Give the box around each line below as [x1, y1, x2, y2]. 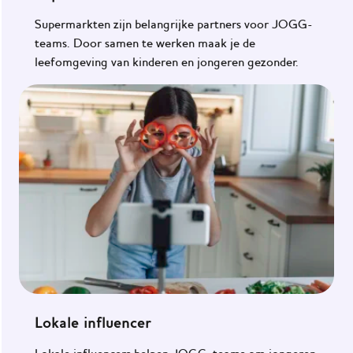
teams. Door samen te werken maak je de [35, 35, 255, 50]
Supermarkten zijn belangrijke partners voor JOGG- [35, 17, 313, 32]
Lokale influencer [35, 313, 151, 333]
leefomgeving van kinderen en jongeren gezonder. [35, 54, 299, 69]
